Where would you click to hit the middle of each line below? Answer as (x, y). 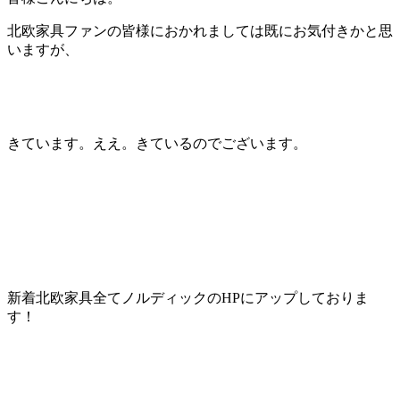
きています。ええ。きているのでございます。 (157, 143)
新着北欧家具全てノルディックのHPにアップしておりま (188, 297)
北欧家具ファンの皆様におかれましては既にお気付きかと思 (200, 30)
